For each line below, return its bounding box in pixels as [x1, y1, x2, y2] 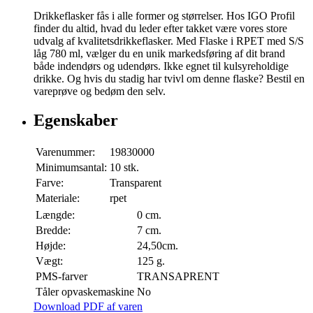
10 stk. [110, 161, 139, 174]
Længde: [36, 209, 75, 221]
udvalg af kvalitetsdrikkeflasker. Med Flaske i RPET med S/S [34, 34, 304, 47]
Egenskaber [34, 111, 118, 130]
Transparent [110, 177, 161, 189]
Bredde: [36, 224, 71, 237]
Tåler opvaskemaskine [36, 286, 134, 298]
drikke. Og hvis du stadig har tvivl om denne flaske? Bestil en [34, 72, 305, 85]
